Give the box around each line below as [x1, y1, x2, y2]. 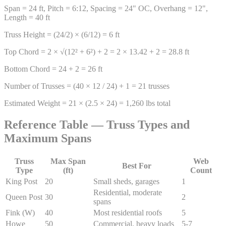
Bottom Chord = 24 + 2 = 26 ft [4, 64, 102, 73]
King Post [6, 177, 37, 186]
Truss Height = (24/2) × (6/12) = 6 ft [4, 30, 120, 39]
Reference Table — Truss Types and [4, 118, 190, 131]
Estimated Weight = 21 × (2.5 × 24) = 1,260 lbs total [4, 98, 171, 107]
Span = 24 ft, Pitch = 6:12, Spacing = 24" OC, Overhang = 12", [4, 4, 208, 13]
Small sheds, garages [93, 177, 159, 186]
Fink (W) [6, 208, 35, 217]
